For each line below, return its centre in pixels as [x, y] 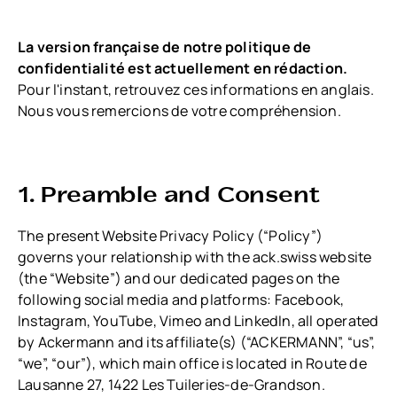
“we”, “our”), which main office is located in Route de [192, 364]
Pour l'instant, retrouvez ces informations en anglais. [196, 90]
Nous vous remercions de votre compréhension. [179, 111]
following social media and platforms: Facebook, [181, 300]
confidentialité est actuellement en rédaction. [183, 69]
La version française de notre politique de [165, 47]
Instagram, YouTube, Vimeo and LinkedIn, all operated [198, 321]
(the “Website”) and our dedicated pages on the [179, 279]
